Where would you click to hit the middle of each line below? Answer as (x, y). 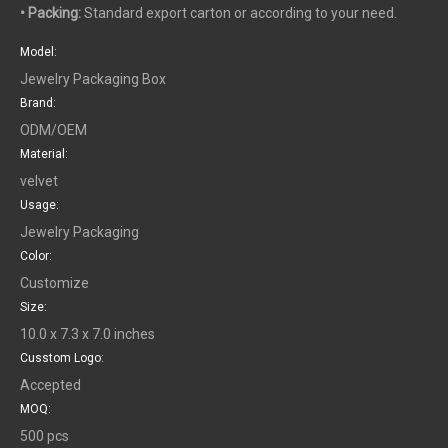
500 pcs (44, 435)
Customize (54, 282)
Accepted (50, 384)
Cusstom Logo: (62, 357)
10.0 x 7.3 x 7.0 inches (87, 333)
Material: (44, 153)
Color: (36, 255)
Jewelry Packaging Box (93, 78)
